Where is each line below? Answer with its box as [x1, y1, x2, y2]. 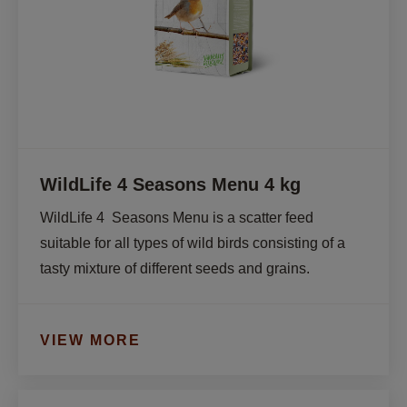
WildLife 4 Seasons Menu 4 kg [40, 174, 301, 194]
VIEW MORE [40, 332, 141, 348]
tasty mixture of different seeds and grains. [40, 261, 310, 276]
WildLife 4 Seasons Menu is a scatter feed [40, 210, 313, 225]
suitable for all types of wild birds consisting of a [40, 235, 345, 251]
